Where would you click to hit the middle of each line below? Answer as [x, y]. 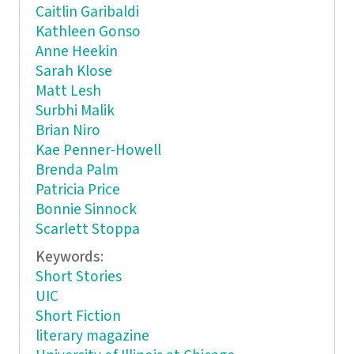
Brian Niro [68, 131]
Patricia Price [77, 190]
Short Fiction [78, 316]
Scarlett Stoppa [87, 230]
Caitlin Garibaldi [87, 13]
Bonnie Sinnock [86, 210]
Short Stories [78, 277]
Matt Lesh [68, 92]
